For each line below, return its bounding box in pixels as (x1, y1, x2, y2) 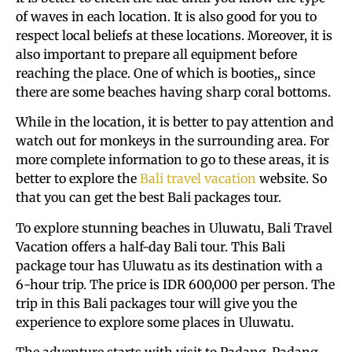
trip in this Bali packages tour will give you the (16, 295, 297, 311)
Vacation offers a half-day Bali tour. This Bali (16, 238, 285, 255)
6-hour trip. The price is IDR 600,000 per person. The (16, 276, 335, 292)
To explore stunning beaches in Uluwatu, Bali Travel (16, 219, 332, 236)
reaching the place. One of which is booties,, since (16, 65, 315, 82)
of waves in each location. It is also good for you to (16, 9, 317, 25)
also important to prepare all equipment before (16, 46, 297, 63)
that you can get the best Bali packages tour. (16, 189, 281, 206)
